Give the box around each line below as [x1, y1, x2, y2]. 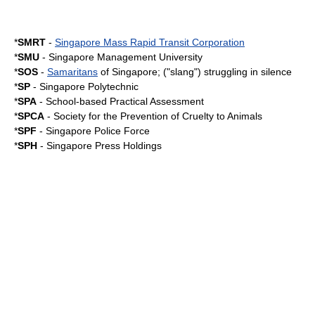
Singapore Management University [49, 51, 202, 63]
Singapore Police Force [46, 125, 150, 136]
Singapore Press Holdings [46, 140, 162, 151]
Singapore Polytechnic [39, 81, 139, 92]
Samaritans [47, 66, 98, 77]
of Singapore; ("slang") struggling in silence [98, 66, 292, 77]
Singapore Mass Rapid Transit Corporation [55, 37, 245, 48]
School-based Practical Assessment [46, 96, 204, 107]
